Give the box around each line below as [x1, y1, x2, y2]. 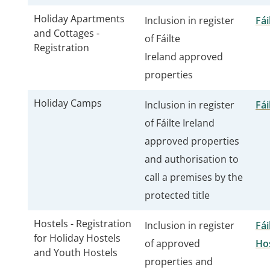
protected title [145, 189, 212, 202]
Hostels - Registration [34, 217, 131, 230]
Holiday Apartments [34, 12, 125, 25]
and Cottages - [34, 27, 99, 40]
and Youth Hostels [34, 246, 118, 259]
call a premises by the [145, 171, 243, 184]
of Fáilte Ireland [145, 116, 215, 130]
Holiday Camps [34, 96, 102, 110]
